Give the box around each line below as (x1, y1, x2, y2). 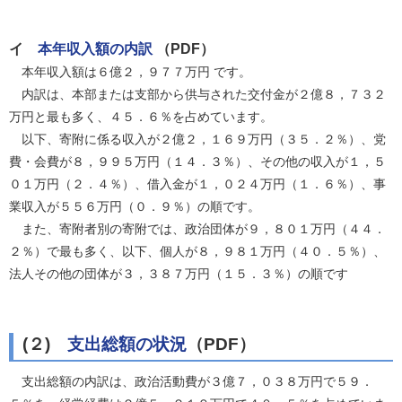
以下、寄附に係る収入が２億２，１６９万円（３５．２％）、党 (9, 131, 386, 146)
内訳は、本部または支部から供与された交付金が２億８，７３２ (9, 86, 386, 101)
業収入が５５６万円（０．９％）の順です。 (9, 198, 267, 214)
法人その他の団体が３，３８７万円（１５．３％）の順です (9, 266, 348, 281)
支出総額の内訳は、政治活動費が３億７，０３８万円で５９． (9, 374, 373, 389)
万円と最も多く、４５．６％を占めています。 (9, 109, 273, 124)
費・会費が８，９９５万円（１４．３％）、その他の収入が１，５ (9, 153, 386, 169)
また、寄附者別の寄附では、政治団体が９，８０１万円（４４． (9, 221, 386, 236)
